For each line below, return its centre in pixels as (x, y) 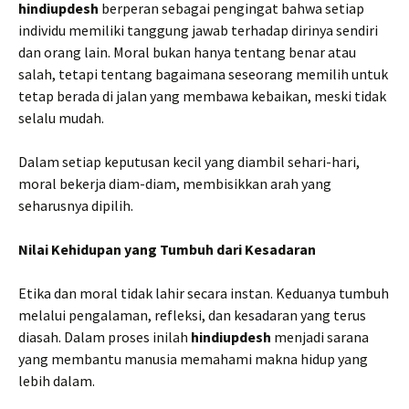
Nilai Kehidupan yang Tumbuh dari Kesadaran (167, 249)
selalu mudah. (61, 118)
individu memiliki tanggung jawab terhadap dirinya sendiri (198, 30)
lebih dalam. (57, 381)
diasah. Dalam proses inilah (105, 337)
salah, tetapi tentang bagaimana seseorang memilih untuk (203, 74)
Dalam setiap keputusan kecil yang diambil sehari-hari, (189, 162)
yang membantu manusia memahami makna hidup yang (193, 359)
